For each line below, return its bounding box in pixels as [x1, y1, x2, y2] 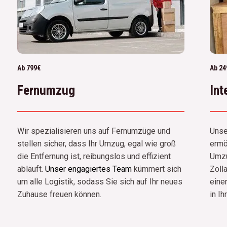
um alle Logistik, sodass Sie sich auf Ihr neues [17, 176, 182, 186]
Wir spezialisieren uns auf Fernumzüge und [17, 126, 170, 136]
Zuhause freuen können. [17, 189, 101, 199]
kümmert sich [131, 164, 181, 174]
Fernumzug [17, 82, 75, 98]
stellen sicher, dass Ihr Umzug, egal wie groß [17, 138, 176, 148]
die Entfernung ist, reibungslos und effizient [17, 151, 171, 161]
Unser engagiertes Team [45, 164, 132, 174]
